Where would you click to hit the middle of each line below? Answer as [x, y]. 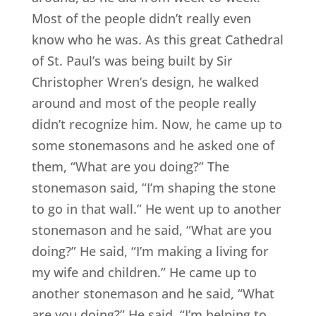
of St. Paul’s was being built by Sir [132, 61]
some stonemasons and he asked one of [153, 146]
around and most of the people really [144, 103]
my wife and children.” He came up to [144, 273]
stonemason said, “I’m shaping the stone [153, 188]
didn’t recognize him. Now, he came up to [157, 124]
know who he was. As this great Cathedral [157, 40]
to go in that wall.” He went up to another [156, 209]
